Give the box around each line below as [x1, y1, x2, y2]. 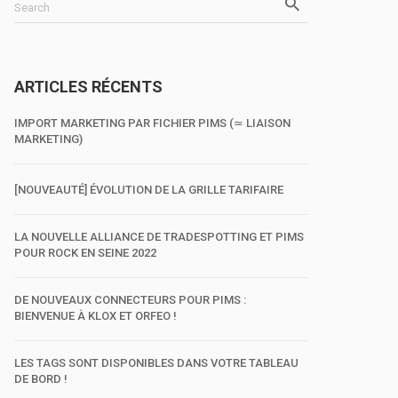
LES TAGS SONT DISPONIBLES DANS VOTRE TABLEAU [14, 356, 298, 370]
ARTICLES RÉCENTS [14, 77, 163, 96]
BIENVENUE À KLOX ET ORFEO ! [14, 309, 177, 322]
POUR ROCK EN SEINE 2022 [14, 246, 156, 259]
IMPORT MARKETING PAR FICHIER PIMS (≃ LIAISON [14, 116, 291, 130]
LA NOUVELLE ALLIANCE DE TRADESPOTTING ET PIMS [14, 230, 304, 243]
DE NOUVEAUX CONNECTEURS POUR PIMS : [14, 293, 246, 306]
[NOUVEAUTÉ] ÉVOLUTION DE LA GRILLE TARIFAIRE [14, 183, 283, 196]
